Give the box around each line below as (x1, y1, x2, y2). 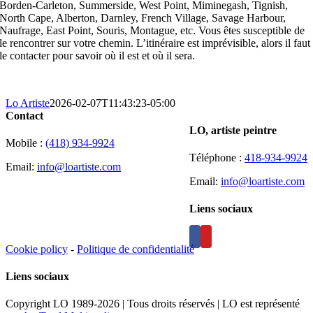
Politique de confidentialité (77, 242, 194, 255)
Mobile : (6, 136, 45, 149)
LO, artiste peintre (189, 124, 277, 136)
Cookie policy (6, 242, 68, 255)
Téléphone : (189, 152, 245, 164)
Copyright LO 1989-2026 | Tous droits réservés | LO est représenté (6, 298, 300, 310)
